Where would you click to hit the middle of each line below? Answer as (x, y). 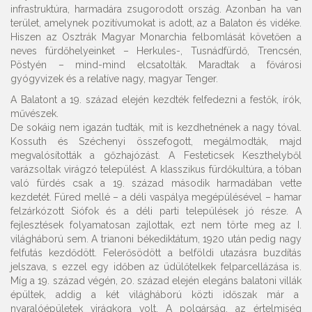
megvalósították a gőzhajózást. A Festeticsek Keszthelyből (156, 155)
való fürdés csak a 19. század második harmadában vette (156, 183)
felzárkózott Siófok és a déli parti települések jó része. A (156, 211)
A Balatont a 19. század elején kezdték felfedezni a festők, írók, (156, 100)
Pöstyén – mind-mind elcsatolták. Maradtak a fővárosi (156, 65)
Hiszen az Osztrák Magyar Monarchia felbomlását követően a (156, 37)
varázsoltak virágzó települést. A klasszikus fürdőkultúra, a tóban (156, 169)
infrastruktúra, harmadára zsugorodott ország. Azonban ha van (156, 9)
